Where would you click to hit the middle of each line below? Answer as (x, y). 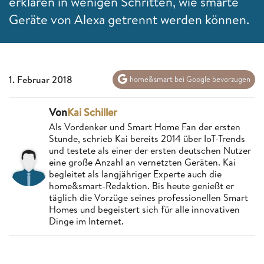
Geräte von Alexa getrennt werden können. (129, 19)
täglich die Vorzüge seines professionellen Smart (148, 197)
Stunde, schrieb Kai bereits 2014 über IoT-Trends (147, 138)
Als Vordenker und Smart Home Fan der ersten (145, 126)
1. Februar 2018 (41, 79)
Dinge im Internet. (86, 221)
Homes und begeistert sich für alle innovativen (144, 209)
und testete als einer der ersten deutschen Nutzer (150, 150)
